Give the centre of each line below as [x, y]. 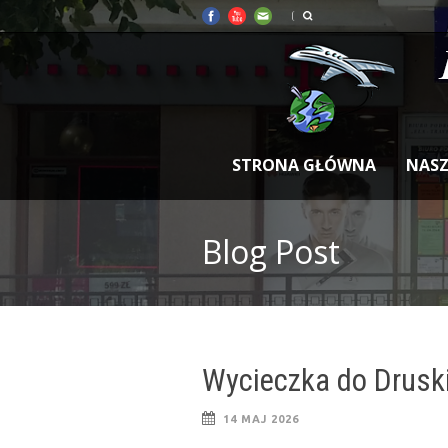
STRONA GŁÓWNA [304, 165]
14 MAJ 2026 [261, 419]
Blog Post [271, 251]
